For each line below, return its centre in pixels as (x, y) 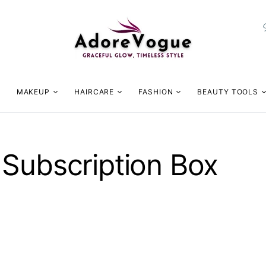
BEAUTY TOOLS (228, 91)
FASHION (156, 91)
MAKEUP (33, 91)
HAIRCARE (94, 91)
